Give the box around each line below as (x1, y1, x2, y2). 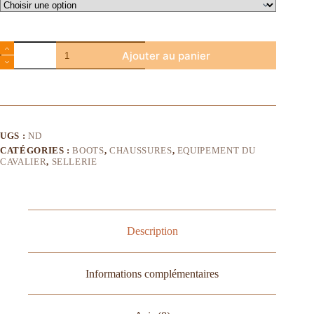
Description (126, 225, 178, 238)
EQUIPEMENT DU (177, 145, 256, 156)
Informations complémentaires (86, 267, 219, 280)
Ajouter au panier (122, 48, 211, 62)
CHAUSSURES (109, 145, 172, 156)
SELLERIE (51, 156, 97, 168)
